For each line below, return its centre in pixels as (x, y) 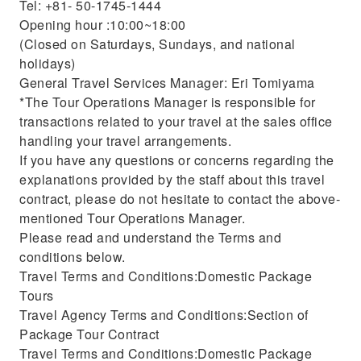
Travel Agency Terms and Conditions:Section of (164, 315)
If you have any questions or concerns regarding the (177, 160)
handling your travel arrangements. (125, 141)
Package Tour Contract (89, 334)
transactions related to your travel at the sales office (176, 121)
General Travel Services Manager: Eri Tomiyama (167, 83)
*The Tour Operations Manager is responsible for (168, 102)
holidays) (48, 63)
